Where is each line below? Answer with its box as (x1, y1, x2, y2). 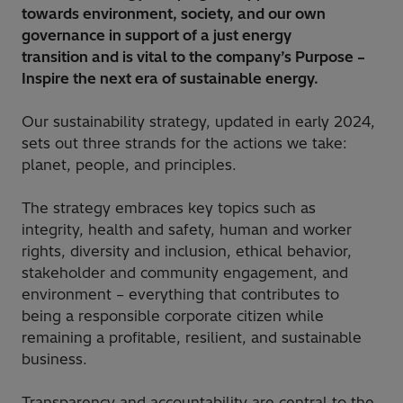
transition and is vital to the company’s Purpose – (22, 47, 365, 66)
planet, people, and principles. (22, 155, 237, 174)
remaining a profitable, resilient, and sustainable (22, 327, 362, 346)
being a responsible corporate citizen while (22, 306, 324, 325)
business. (22, 349, 87, 368)
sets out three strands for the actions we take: (22, 133, 347, 152)
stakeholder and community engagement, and (22, 263, 348, 282)
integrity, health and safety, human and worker (22, 219, 352, 238)
